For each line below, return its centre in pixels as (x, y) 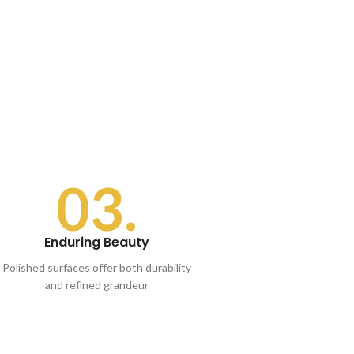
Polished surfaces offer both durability (96, 268)
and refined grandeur (96, 285)
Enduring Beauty (96, 243)
